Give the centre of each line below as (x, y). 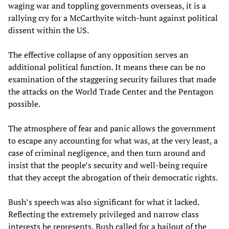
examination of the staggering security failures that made (112, 79)
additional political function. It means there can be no (107, 67)
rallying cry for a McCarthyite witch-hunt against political (113, 18)
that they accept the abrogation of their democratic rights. (113, 177)
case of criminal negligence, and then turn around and (107, 153)
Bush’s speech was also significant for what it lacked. (104, 202)
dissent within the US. (49, 30)
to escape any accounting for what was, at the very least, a (113, 140)
